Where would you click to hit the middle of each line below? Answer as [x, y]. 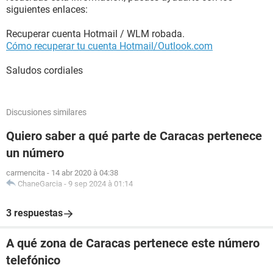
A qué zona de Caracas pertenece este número [133, 243]
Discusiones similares [46, 112]
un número [35, 153]
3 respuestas [34, 213]
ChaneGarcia [40, 184]
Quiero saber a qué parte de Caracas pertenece [134, 136]
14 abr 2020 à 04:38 [85, 173]
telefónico [33, 260]
